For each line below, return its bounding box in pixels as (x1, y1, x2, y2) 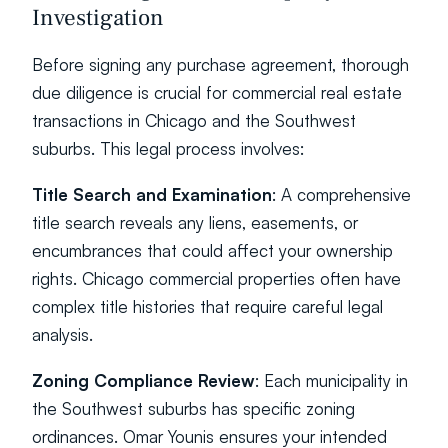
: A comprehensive (272, 184, 411, 205)
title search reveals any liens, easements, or (32, 212, 358, 233)
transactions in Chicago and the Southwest (32, 110, 356, 131)
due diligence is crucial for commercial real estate (32, 82, 402, 103)
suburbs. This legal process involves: (32, 138, 304, 159)
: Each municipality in (255, 370, 408, 391)
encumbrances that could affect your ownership (32, 240, 393, 261)
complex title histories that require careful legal (32, 296, 383, 317)
